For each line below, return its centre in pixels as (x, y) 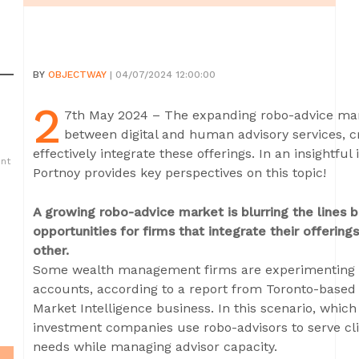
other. (51, 250)
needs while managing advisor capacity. (155, 347)
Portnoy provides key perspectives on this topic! (179, 173)
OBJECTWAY (77, 75)
